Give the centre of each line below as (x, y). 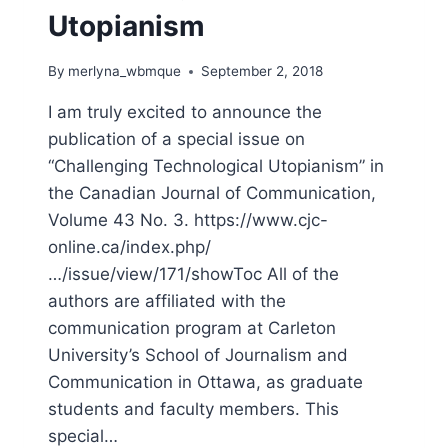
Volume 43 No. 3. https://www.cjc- (188, 220)
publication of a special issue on (176, 139)
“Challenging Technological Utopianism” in (216, 166)
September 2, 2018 (262, 71)
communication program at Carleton (192, 328)
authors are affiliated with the (167, 301)
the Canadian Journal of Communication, (212, 193)
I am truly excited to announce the (185, 112)
